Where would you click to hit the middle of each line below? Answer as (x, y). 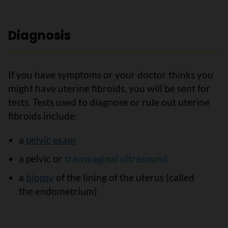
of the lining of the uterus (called (124, 177)
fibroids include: (43, 116)
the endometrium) (58, 191)
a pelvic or (41, 159)
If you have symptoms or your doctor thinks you (111, 75)
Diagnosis (39, 35)
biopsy (40, 177)
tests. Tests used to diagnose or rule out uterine (109, 102)
